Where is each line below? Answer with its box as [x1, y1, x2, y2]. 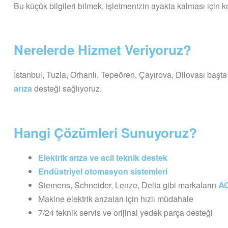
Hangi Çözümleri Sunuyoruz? [14, 123, 197, 142]
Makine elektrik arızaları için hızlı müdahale [38, 193, 193, 205]
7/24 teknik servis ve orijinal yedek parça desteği [38, 207, 213, 219]
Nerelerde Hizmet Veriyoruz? [14, 40, 191, 60]
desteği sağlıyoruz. [32, 82, 102, 95]
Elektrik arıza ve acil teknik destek [38, 152, 167, 164]
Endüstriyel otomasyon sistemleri [38, 165, 167, 178]
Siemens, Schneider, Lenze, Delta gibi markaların [38, 179, 218, 191]
